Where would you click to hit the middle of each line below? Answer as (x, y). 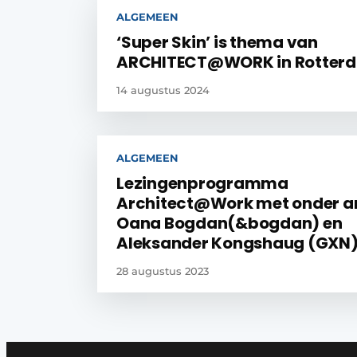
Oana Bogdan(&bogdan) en (229, 223)
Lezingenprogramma (202, 183)
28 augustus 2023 (163, 271)
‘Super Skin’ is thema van (217, 42)
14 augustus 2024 (163, 90)
